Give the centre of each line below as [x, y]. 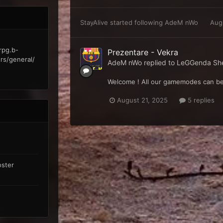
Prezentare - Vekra [143, 53]
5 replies [200, 100]
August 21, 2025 [142, 100]
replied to [159, 63]
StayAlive [94, 23]
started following [136, 23]
